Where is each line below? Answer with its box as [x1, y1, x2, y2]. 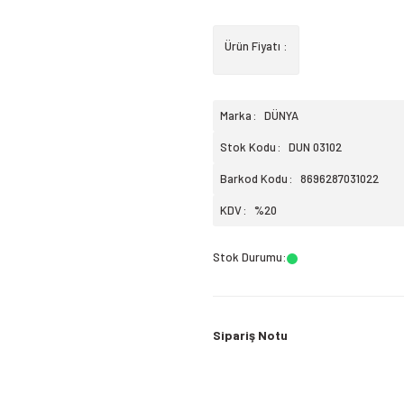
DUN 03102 [289, 140, 342, 154]
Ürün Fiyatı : [225, 39, 288, 53]
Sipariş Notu [213, 327, 288, 343]
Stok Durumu [213, 250, 282, 264]
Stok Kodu [220, 140, 276, 154]
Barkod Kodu [220, 171, 288, 186]
